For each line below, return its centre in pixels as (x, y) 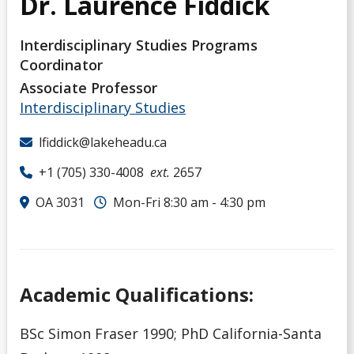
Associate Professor (88, 87)
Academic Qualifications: (139, 294)
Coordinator (61, 64)
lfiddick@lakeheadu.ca (103, 142)
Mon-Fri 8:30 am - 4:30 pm (189, 202)
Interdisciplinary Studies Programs (139, 45)
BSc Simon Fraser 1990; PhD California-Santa (171, 333)
